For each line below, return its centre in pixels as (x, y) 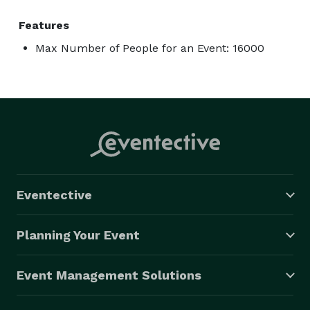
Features (44, 25)
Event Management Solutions (109, 275)
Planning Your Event (78, 235)
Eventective (54, 194)
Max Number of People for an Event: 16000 (150, 48)
